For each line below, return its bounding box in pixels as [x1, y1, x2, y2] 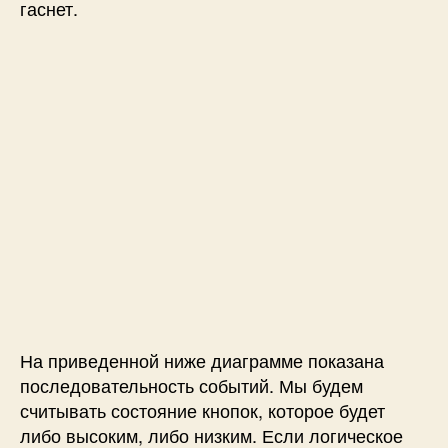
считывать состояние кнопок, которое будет [20, 396, 385, 423]
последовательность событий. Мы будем [20, 371, 363, 398]
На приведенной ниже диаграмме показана [20, 346, 384, 373]
